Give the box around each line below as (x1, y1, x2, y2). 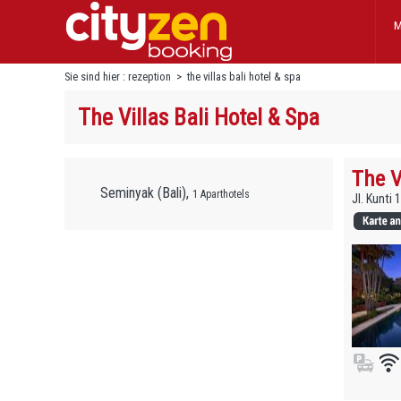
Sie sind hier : (64, 70, 128, 83)
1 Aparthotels (192, 188, 250, 200)
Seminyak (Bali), (100, 184, 192, 201)
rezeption (128, 70, 171, 83)
